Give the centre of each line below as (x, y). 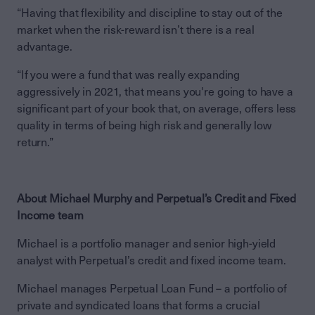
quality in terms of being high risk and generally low (144, 125)
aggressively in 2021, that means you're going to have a (155, 91)
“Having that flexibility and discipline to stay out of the (150, 13)
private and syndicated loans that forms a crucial (139, 305)
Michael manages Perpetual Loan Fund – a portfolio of (152, 288)
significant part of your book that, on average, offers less (157, 108)
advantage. (45, 46)
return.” (35, 142)
